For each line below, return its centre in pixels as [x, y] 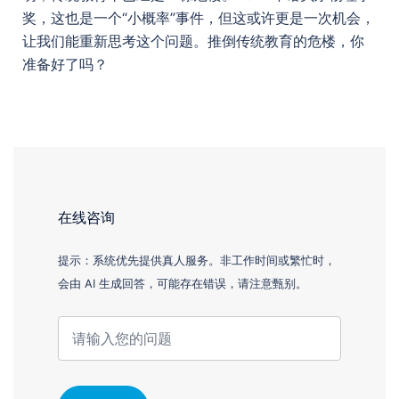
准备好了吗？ [65, 65]
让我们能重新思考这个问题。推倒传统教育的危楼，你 [193, 41]
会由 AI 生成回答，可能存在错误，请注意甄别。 [183, 284]
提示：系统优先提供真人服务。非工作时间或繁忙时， [197, 261]
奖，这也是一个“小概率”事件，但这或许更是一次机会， [199, 18]
